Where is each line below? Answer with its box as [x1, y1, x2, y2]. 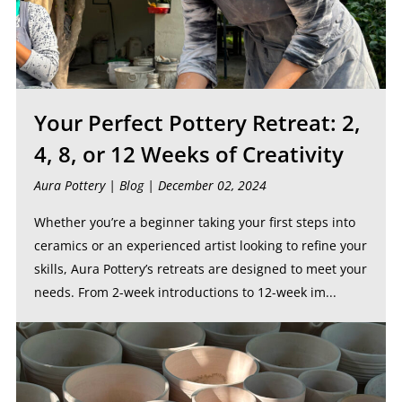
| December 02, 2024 [143, 177, 267, 194]
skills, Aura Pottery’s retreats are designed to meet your [33, 260, 367, 277]
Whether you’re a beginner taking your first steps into [33, 214, 355, 231]
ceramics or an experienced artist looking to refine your [33, 237, 367, 254]
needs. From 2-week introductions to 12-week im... [33, 284, 336, 301]
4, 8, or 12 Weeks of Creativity [33, 139, 344, 169]
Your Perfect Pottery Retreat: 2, [33, 108, 361, 137]
